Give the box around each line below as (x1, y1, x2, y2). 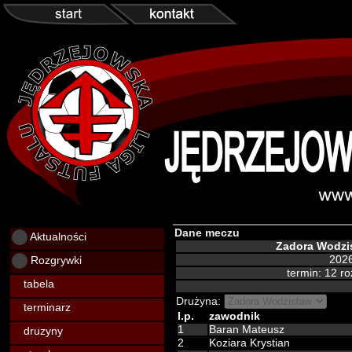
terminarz (14, 301, 71, 313)
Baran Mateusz (209, 324, 284, 335)
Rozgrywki (27, 254, 82, 266)
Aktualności (27, 230, 86, 243)
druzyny (14, 324, 63, 337)
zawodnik (209, 310, 260, 322)
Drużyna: (176, 295, 224, 307)
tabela (14, 277, 54, 290)
